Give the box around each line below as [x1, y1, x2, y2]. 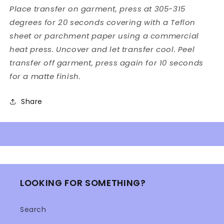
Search [20, 204, 46, 214]
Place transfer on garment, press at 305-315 [9, 3, 185, 14]
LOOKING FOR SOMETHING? [20, 177, 146, 189]
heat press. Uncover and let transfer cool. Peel [9, 43, 195, 54]
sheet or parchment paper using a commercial [9, 30, 199, 41]
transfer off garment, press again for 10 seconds [9, 57, 203, 68]
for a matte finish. [9, 70, 81, 81]
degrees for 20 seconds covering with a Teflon [9, 16, 196, 27]
